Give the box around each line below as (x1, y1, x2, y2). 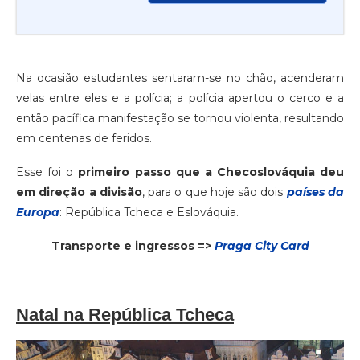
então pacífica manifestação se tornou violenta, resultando (16, 110, 344, 125)
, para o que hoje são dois (141, 184, 287, 199)
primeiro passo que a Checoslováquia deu (78, 164, 344, 179)
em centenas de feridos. (16, 130, 152, 145)
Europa (16, 204, 59, 219)
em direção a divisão (16, 184, 142, 199)
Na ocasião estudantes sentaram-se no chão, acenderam (16, 70, 344, 85)
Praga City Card (214, 238, 309, 253)
